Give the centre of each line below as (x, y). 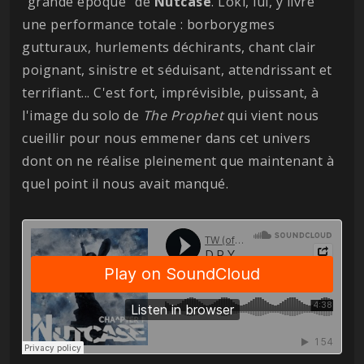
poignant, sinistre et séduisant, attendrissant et (177, 69)
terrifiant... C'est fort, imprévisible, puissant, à (171, 92)
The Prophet (183, 115)
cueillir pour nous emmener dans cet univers (167, 138)
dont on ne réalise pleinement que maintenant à (178, 160)
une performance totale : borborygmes (148, 24)
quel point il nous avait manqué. (125, 183)
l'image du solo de (82, 115)
